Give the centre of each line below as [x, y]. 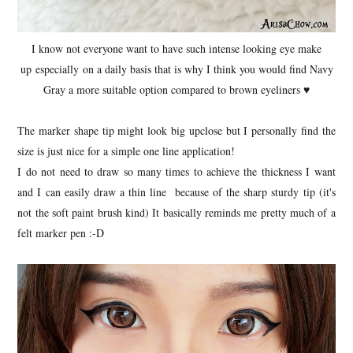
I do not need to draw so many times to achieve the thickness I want [176, 171]
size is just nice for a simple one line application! [128, 150]
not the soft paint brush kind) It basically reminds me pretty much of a [176, 212]
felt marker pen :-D [61, 232]
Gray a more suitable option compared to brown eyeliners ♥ [176, 89]
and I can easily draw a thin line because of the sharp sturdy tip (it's [176, 191]
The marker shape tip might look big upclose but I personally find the [176, 130]
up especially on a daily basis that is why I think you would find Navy [176, 69]
